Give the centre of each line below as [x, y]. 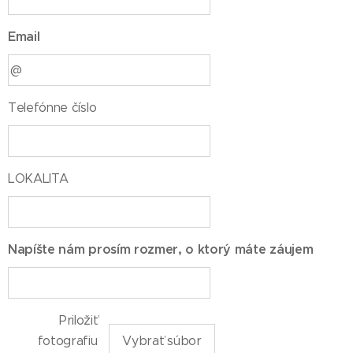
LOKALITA [38, 179]
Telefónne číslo [52, 108]
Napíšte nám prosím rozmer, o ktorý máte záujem [161, 250]
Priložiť [78, 321]
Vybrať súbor [162, 341]
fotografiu [67, 341]
